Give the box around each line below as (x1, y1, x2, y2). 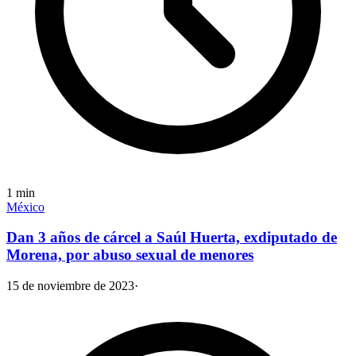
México (6, 199, 44, 214)
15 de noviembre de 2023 (6, 279, 134, 292)
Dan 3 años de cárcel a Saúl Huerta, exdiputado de (6, 229, 337, 246)
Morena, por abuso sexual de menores (6, 246, 253, 264)
